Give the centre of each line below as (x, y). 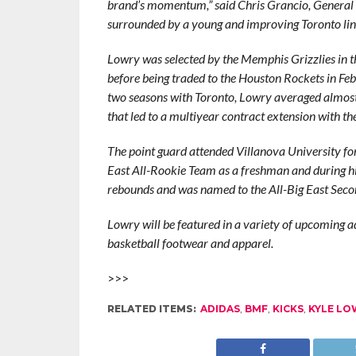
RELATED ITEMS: (151, 309)
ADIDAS (220, 309)
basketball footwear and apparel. (190, 243)
